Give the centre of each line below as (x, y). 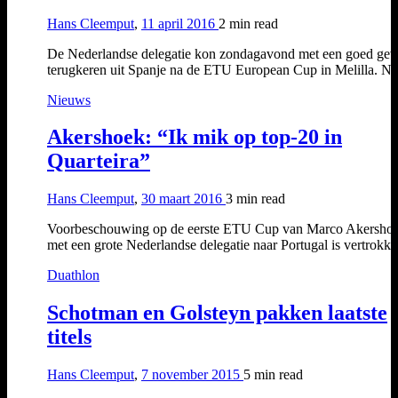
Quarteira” (99, 161)
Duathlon (73, 275)
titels (69, 337)
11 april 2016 (180, 23)
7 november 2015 (192, 375)
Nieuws (69, 99)
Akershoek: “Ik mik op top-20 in (195, 137)
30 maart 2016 (183, 199)
